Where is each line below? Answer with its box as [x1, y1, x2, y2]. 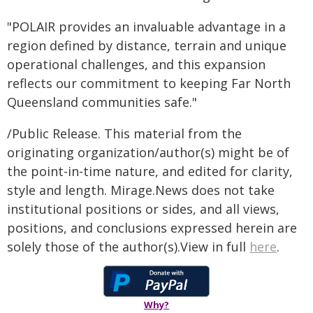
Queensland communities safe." [7, 94, 197, 110]
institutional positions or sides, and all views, [7, 201, 279, 217]
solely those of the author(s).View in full [7, 238, 249, 255]
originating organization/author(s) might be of [7, 144, 289, 161]
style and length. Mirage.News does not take [7, 182, 275, 198]
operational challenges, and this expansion [7, 56, 265, 73]
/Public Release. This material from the [7, 125, 242, 142]
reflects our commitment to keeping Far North [7, 75, 291, 92]
